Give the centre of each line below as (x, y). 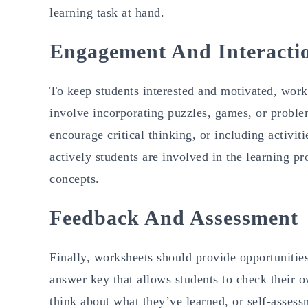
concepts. (75, 178)
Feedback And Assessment (174, 217)
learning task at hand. (107, 12)
